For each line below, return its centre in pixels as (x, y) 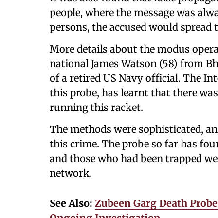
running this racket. (96, 107)
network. (71, 173)
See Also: (72, 203)
